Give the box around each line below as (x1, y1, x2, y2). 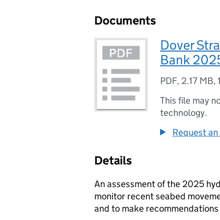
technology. (160, 107, 207, 118)
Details (94, 153, 132, 167)
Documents (94, 13, 156, 27)
